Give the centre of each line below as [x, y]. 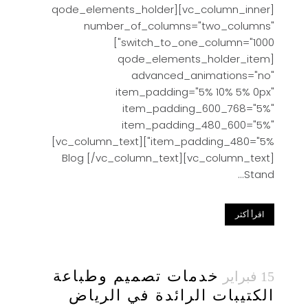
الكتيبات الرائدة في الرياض [172, 295]
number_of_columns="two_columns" [179, 26]
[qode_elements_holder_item [194, 59]
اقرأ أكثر [250, 214]
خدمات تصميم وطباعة [136, 276]
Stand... [259, 174]
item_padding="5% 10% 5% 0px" [195, 92]
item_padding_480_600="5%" [198, 125]
